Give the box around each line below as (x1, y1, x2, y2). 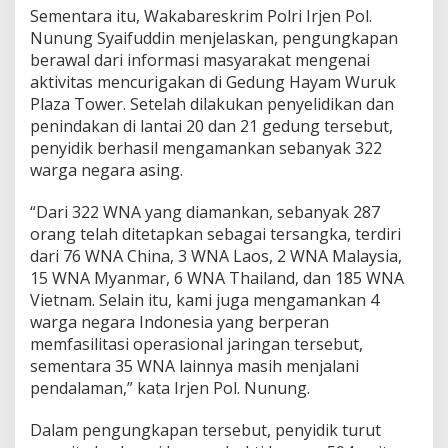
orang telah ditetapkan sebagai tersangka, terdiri (30, 222, 401, 245)
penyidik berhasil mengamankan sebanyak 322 (30, 136, 382, 159)
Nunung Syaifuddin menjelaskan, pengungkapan (30, 26, 398, 49)
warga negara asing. (30, 158, 183, 181)
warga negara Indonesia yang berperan (30, 310, 329, 333)
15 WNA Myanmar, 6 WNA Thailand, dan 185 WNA (30, 266, 404, 289)
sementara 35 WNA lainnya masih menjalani (30, 354, 359, 377)
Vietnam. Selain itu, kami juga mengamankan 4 (30, 288, 379, 311)
